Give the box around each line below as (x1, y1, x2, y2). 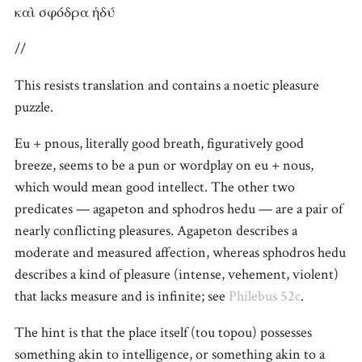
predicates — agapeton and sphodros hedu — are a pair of (15, 199, 343, 218)
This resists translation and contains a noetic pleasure (15, 75, 319, 95)
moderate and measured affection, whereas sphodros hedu (15, 242, 346, 262)
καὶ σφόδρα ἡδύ (15, 2, 115, 22)
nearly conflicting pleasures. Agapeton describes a (15, 221, 297, 240)
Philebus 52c (229, 286, 301, 305)
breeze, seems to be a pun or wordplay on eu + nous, (15, 155, 314, 175)
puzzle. (15, 97, 53, 116)
